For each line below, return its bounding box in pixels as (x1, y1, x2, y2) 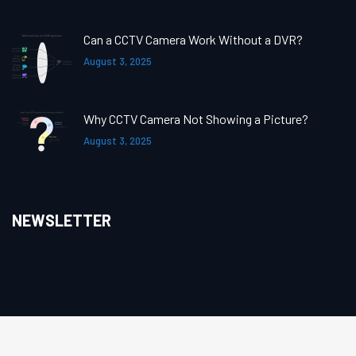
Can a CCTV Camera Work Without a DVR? (83, 32, 303, 47)
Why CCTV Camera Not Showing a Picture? (83, 111, 308, 126)
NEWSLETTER (12, 211, 111, 230)
